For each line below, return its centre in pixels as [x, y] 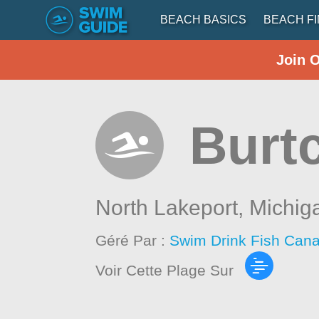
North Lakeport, [173, 208]
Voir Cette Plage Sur [165, 270]
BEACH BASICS [203, 20]
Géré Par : [133, 240]
